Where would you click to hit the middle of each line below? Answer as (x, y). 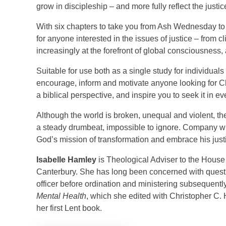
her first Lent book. (69, 208)
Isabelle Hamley (66, 160)
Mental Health (61, 196)
